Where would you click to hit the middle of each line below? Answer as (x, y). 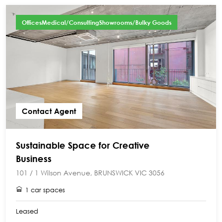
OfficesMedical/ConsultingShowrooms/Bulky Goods (97, 22)
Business (34, 159)
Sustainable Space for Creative (83, 145)
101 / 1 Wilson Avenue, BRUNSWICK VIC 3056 (90, 173)
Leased (27, 211)
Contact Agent (49, 111)
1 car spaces (45, 190)
